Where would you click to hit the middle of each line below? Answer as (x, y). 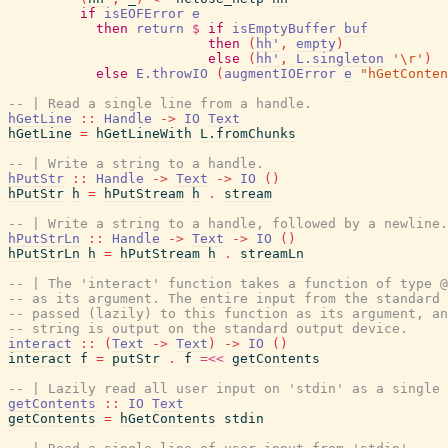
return (160, 28)
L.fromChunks (248, 133)
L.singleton (340, 58)
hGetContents (168, 418)
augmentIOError (280, 73)
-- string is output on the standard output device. (208, 328)
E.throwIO (172, 73)
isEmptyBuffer (284, 28)
